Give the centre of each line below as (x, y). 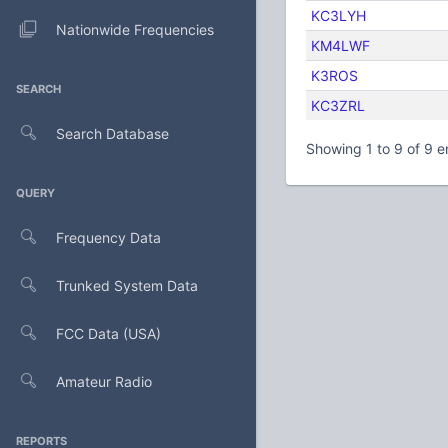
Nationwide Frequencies (135, 29)
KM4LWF (340, 46)
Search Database (112, 133)
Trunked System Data (127, 285)
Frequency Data (108, 237)
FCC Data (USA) (108, 333)
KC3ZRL (337, 106)
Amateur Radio (104, 381)
